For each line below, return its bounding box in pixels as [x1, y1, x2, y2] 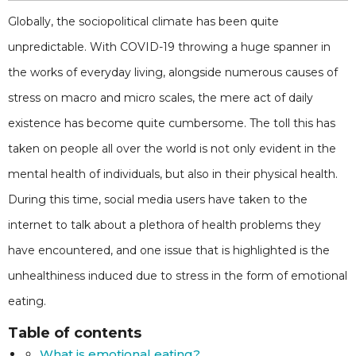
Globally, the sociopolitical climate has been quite [8, 14, 279, 29]
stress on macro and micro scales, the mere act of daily [8, 91, 313, 105]
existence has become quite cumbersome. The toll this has [8, 116, 335, 130]
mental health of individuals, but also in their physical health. [8, 167, 338, 181]
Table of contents [8, 324, 141, 342]
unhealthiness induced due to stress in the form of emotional [8, 269, 347, 283]
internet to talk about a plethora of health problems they [8, 218, 321, 232]
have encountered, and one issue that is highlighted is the [8, 243, 330, 257]
